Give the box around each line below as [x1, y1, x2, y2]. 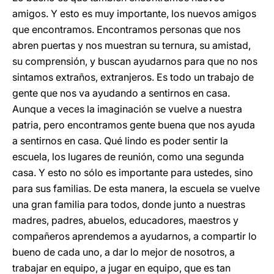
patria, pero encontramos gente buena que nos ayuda [12, 119, 255, 131]
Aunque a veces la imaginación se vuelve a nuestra [12, 103, 242, 115]
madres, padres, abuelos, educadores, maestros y [12, 214, 239, 226]
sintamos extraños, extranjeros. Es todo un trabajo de [12, 71, 254, 83]
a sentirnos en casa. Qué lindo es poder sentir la [12, 135, 228, 147]
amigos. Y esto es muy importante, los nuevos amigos [12, 7, 256, 20]
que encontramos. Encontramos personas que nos [12, 23, 240, 35]
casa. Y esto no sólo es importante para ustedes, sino [12, 166, 253, 179]
